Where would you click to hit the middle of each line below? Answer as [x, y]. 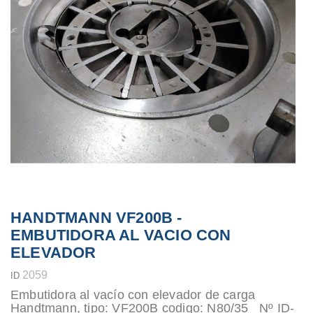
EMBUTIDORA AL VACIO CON [121, 235]
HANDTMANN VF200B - [96, 217]
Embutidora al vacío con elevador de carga [133, 294]
